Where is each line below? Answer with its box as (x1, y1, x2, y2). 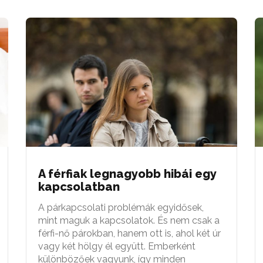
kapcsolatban (38, 179, 120, 194)
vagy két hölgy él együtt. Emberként (38, 240, 195, 252)
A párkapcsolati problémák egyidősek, (38, 201, 204, 213)
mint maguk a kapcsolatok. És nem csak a (38, 214, 220, 226)
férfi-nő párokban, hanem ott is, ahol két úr (38, 227, 221, 239)
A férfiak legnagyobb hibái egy (38, 166, 217, 181)
